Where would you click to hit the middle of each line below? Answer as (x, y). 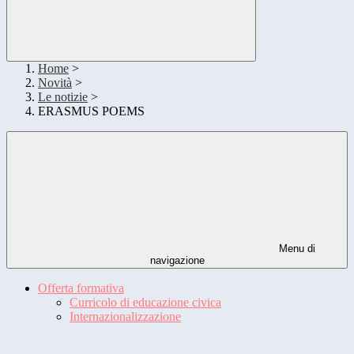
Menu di (296, 249)
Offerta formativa (81, 288)
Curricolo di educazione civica (145, 303)
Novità (55, 83)
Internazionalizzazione (125, 317)
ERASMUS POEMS (91, 111)
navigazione (177, 261)
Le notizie (63, 97)
